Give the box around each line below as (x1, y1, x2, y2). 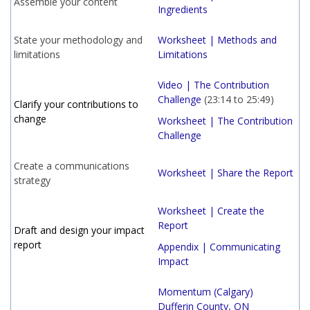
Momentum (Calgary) (158, 285, 253, 298)
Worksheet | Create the (158, 204, 264, 217)
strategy (14, 174, 53, 187)
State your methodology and (14, 33, 143, 46)
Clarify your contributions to (14, 98, 138, 111)
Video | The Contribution (158, 78, 269, 91)
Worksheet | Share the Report (158, 166, 293, 179)
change (14, 112, 46, 125)
